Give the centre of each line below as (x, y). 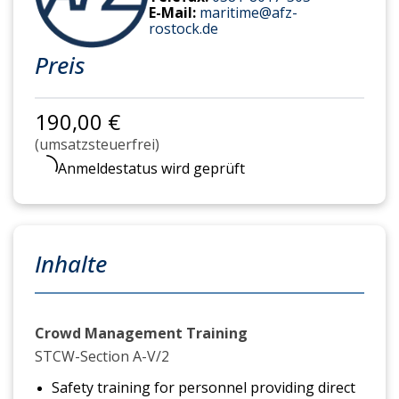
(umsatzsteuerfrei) (97, 144)
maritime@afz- (248, 12)
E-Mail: (174, 12)
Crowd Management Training (141, 333)
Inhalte (71, 263)
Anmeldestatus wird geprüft (151, 168)
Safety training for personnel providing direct (203, 387)
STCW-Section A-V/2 (104, 357)
